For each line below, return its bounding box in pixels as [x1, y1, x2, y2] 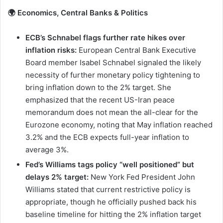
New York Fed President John [89, 172, 195, 182]
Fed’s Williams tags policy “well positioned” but [25, 159, 194, 169]
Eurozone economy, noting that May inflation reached [25, 119, 213, 129]
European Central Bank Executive [77, 45, 196, 55]
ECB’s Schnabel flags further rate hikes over [25, 32, 185, 42]
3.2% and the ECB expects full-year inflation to [25, 132, 189, 142]
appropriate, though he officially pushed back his [25, 197, 197, 207]
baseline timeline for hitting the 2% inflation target [25, 209, 201, 219]
